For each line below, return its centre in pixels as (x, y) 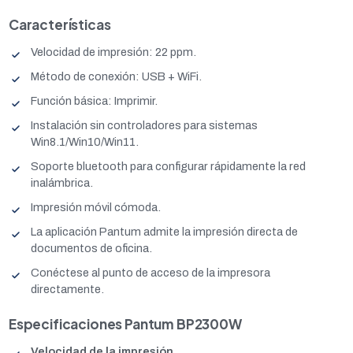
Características (60, 24)
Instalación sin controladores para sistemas (144, 125)
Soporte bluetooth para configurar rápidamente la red (168, 166)
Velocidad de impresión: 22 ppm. (113, 52)
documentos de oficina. (91, 248)
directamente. (67, 289)
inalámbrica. (62, 183)
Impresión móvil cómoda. (96, 207)
